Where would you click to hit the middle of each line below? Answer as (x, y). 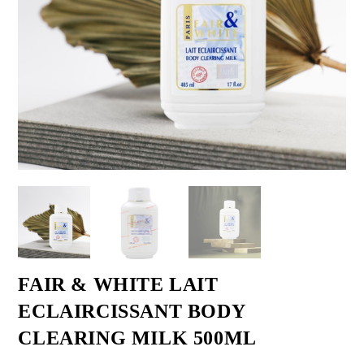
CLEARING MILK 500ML (137, 338)
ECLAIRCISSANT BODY (132, 311)
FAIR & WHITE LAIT (118, 284)
